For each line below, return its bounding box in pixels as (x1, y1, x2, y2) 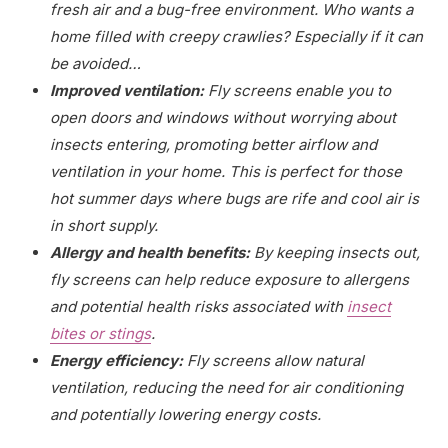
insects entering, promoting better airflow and (50, 134, 377, 154)
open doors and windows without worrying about (50, 107, 396, 127)
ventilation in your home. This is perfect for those (50, 161, 402, 181)
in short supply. (50, 215, 162, 235)
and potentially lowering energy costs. (50, 404, 321, 424)
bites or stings (50, 323, 151, 343)
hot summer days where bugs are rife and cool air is (50, 188, 419, 208)
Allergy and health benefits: (50, 242, 250, 262)
